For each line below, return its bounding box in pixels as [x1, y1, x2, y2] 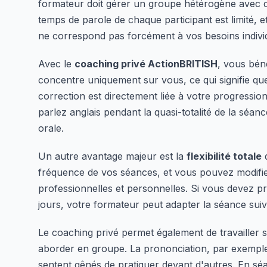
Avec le [38, 57, 74, 70]
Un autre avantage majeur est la [38, 150, 187, 162]
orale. [38, 122, 64, 134]
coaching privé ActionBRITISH [74, 57, 218, 70]
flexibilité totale [187, 150, 262, 162]
